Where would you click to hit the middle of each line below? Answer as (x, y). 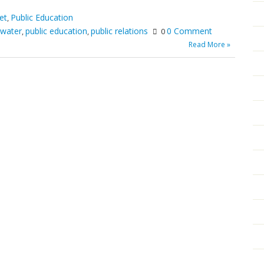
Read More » (209, 44)
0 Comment (189, 31)
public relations (119, 31)
